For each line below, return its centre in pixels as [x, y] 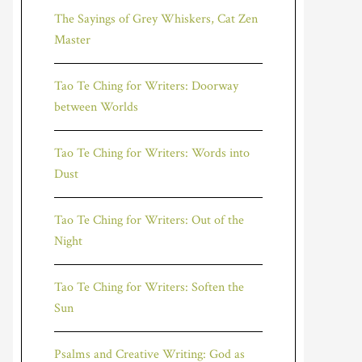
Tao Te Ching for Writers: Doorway [146, 86]
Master [72, 40]
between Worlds [96, 107]
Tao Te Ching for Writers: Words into [152, 153]
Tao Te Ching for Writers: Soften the [149, 287]
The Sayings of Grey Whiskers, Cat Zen [156, 19]
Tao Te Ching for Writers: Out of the [149, 220]
